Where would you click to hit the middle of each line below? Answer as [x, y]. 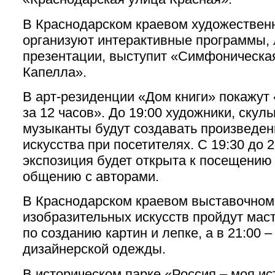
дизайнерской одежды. [94, 249]
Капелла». [55, 72]
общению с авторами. [91, 176]
